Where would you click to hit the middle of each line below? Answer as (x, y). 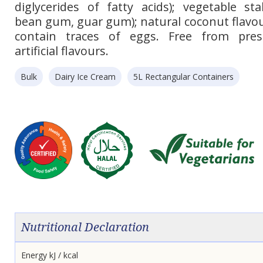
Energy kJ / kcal (50, 255)
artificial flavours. (62, 51)
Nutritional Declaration (85, 227)
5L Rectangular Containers (183, 77)
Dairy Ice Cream (85, 77)
